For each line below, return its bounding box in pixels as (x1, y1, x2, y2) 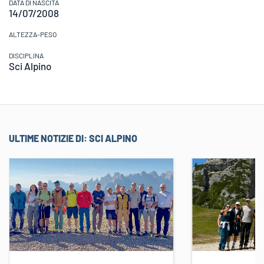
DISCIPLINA (9, 51, 44, 60)
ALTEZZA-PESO (9, 30, 57, 38)
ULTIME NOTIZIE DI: (9, 133, 89, 144)
